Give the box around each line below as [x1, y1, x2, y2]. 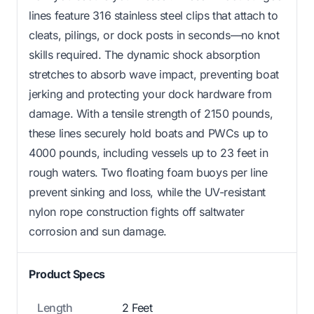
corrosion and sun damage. [29, 224, 168, 239]
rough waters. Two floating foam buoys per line [29, 165, 268, 180]
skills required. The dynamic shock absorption [29, 48, 261, 62]
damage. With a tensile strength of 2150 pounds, [29, 107, 273, 121]
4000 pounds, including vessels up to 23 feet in [29, 146, 268, 161]
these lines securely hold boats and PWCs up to [29, 126, 268, 141]
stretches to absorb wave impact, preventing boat [29, 67, 279, 82]
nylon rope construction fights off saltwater [29, 205, 245, 219]
